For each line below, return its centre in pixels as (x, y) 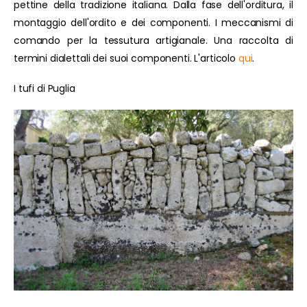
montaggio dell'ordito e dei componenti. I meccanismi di (153, 23)
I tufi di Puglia (45, 89)
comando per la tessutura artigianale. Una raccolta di (153, 41)
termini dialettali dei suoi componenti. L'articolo (126, 59)
